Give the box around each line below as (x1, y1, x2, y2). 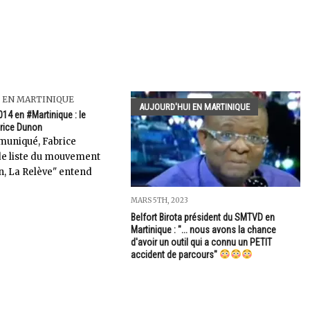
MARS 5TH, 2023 (130, 195, 188, 205)
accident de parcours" (130, 248, 219, 260)
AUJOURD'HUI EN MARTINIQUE (138, 102, 250, 112)
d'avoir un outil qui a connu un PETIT (130, 236, 272, 248)
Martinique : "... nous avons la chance (130, 224, 276, 235)
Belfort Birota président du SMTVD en (130, 211, 275, 223)
